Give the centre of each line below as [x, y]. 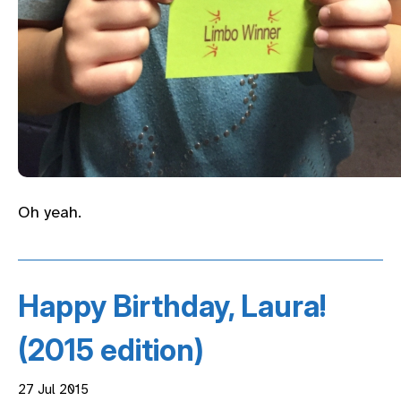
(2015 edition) [111, 350]
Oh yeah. [50, 213]
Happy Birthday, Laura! [172, 307]
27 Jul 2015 [53, 390]
